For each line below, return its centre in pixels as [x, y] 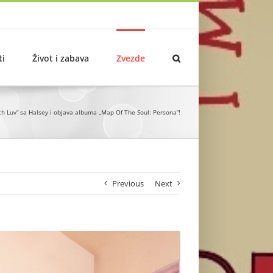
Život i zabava [61, 58]
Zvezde [131, 58]
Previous [128, 183]
